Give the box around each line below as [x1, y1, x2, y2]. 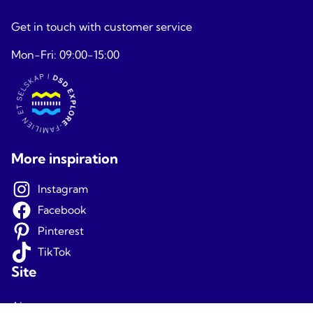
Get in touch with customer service [11, 20, 192, 34]
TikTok [37, 245, 71, 259]
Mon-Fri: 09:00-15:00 [11, 48, 119, 61]
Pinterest [37, 224, 84, 238]
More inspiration [11, 150, 118, 167]
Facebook [37, 203, 87, 217]
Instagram [37, 182, 88, 196]
